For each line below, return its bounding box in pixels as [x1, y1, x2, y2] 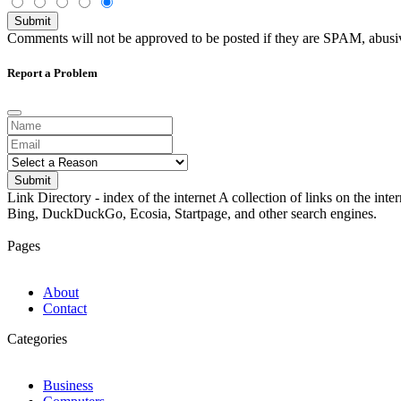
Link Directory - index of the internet [7, 190, 216, 206]
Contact [43, 301, 87, 317]
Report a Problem [7, 66, 98, 81]
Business [43, 378, 93, 394]
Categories [7, 331, 67, 347]
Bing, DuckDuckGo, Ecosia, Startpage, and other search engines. [7, 206, 377, 222]
